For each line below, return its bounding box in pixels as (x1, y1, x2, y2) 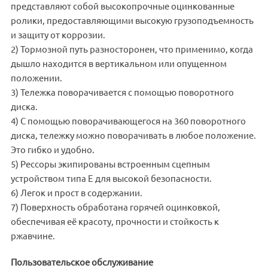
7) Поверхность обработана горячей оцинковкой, (10, 202, 220, 212)
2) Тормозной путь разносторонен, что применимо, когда (10, 44, 253, 54)
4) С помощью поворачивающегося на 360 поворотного (10, 115, 246, 126)
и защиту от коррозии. (10, 29, 105, 40)
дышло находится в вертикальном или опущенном (10, 58, 227, 69)
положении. (10, 72, 62, 83)
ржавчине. (10, 230, 55, 241)
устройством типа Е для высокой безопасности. (10, 173, 212, 184)
